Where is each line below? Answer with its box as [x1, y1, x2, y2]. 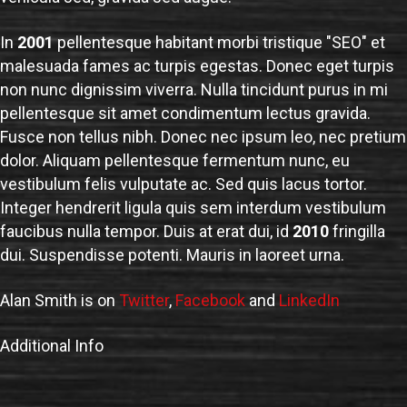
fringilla [329, 222, 385, 242]
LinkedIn [279, 291, 340, 311]
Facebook [175, 291, 245, 311]
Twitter [119, 291, 169, 311]
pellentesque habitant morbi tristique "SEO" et [54, 33, 385, 53]
